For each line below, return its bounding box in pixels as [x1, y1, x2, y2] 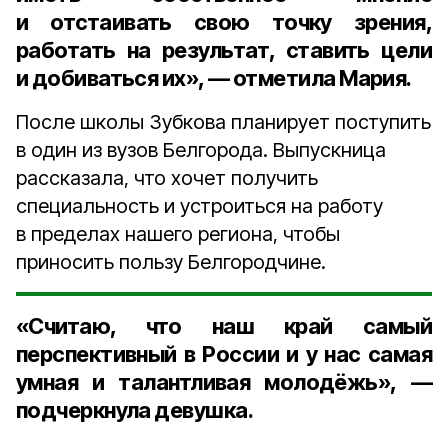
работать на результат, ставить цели [16, 37, 432, 63]
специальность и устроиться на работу [16, 194, 383, 218]
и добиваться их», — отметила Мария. [16, 65, 412, 91]
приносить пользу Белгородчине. [16, 250, 326, 274]
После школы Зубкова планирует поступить [16, 110, 431, 134]
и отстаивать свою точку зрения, [16, 9, 432, 35]
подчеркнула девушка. [16, 397, 253, 423]
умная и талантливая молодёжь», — [16, 369, 432, 395]
